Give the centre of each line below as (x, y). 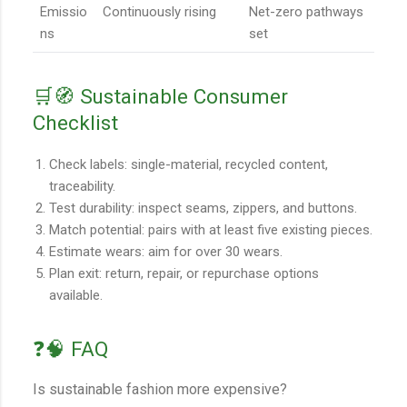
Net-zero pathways (306, 12)
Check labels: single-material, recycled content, (189, 164)
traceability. (82, 186)
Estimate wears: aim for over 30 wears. (166, 251)
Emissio (64, 12)
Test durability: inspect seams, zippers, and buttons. (203, 208)
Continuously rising (159, 12)
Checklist (75, 123)
